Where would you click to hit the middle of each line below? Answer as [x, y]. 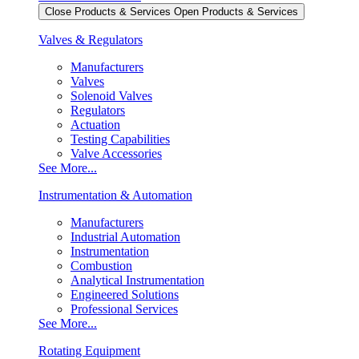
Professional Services [124, 309]
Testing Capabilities [120, 139]
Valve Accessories [116, 153]
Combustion [101, 266]
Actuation [95, 125]
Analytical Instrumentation [137, 280]
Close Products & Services [108, 12]
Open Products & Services [236, 12]
